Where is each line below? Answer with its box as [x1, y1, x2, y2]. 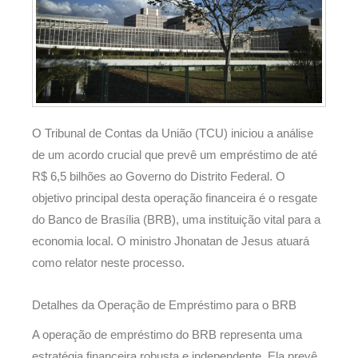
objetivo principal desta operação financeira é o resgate [32, 192, 317, 205]
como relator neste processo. [32, 257, 185, 270]
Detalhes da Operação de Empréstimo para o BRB [32, 298, 296, 312]
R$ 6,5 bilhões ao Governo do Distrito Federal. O [32, 170, 285, 184]
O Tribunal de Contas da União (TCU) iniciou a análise [32, 127, 313, 141]
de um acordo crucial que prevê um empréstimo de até [32, 149, 317, 162]
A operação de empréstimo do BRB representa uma [32, 328, 302, 341]
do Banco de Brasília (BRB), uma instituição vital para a [32, 213, 320, 227]
